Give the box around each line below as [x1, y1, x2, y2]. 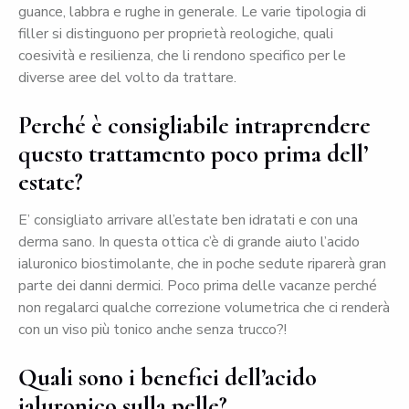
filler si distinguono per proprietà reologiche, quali [18, 24, 333, 45]
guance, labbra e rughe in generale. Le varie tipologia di [18, 2, 366, 23]
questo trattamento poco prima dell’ [18, 139, 368, 170]
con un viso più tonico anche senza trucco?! [18, 320, 287, 341]
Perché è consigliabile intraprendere [18, 110, 371, 142]
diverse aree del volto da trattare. [18, 68, 236, 89]
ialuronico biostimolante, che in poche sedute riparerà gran [18, 254, 386, 275]
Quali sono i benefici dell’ [18, 362, 265, 393]
